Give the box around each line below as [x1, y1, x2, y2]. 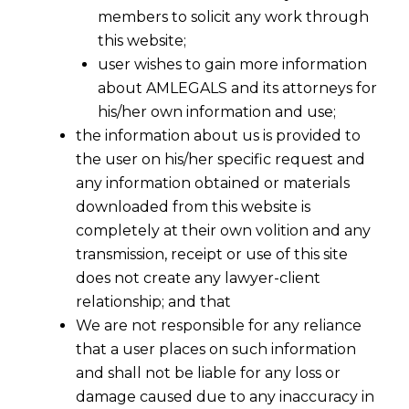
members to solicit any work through [98, 8, 369, 26]
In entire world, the [50, 301, 179, 317]
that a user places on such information [76, 341, 356, 359]
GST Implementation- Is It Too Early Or [50, 223, 359, 238]
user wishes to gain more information [98, 56, 367, 74]
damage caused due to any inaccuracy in [76, 388, 374, 406]
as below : [50, 329, 120, 344]
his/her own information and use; [98, 103, 336, 121]
